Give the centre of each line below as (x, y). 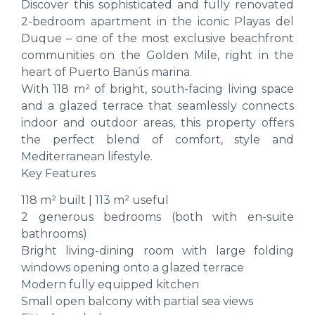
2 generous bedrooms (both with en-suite (157, 217)
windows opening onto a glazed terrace (133, 268)
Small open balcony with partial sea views (137, 302)
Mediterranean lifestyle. (87, 156)
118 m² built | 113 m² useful (95, 200)
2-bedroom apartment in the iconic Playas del (157, 21)
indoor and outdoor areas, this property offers (157, 122)
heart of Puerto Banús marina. (107, 72)
